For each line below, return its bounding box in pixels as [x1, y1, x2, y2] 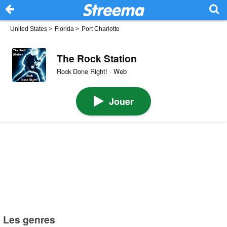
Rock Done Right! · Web [56, 66, 127, 77]
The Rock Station [56, 51, 137, 65]
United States [10, 25, 47, 32]
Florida [55, 25, 74, 32]
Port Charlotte [82, 25, 120, 32]
